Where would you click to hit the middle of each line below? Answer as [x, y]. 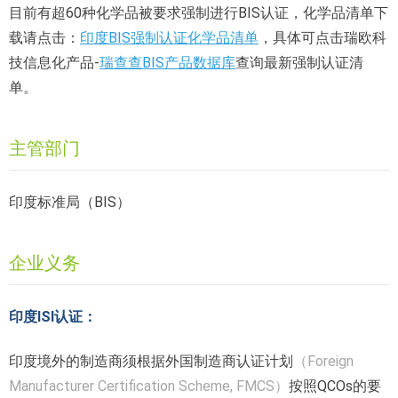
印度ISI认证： [53, 317]
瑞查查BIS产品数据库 [167, 63]
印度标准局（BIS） [70, 202]
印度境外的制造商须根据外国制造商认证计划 [151, 361]
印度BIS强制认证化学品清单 [169, 38]
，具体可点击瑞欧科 [322, 38]
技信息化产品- [54, 63]
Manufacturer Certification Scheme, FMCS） [149, 386]
